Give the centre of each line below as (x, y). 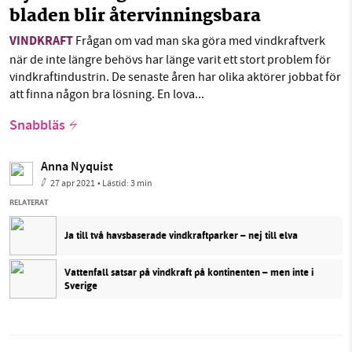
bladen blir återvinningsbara (135, 16)
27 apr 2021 (73, 183)
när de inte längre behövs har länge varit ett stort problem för (170, 59)
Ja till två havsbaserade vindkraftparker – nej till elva (181, 236)
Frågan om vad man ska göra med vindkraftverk (199, 40)
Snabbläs (37, 126)
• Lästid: (114, 183)
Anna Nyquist (77, 167)
